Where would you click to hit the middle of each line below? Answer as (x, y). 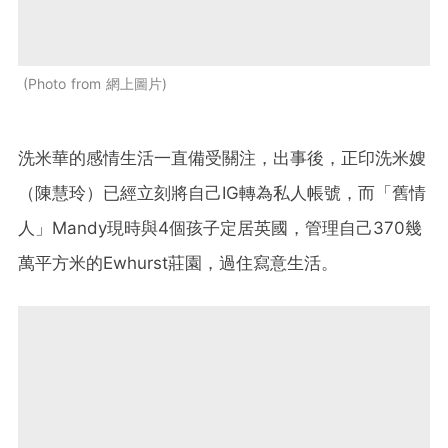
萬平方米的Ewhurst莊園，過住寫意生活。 (178, 262)
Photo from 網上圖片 (95, 83)
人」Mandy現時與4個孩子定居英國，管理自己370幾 (220, 227)
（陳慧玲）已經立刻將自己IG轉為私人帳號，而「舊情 (222, 192)
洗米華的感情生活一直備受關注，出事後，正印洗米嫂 (222, 157)
